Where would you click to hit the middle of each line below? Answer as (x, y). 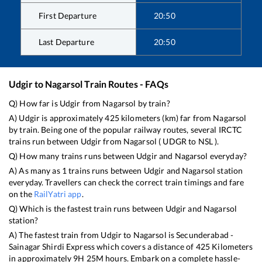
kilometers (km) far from (166, 118)
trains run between (45, 141)
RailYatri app (58, 194)
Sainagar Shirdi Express (52, 246)
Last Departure (66, 42)
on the (21, 194)
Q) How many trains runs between (73, 156)
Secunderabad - (205, 235)
